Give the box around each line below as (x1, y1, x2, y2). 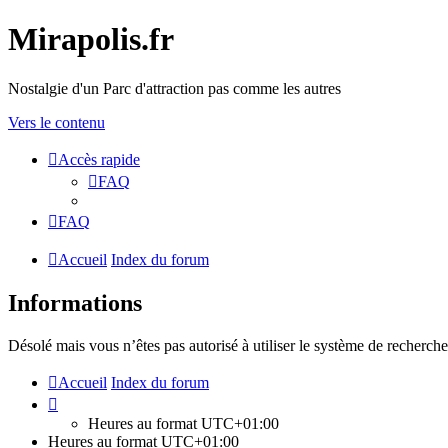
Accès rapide (58, 150, 140, 168)
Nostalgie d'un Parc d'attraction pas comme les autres (8, 79, 341, 97)
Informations (8, 289, 142, 316)
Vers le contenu (8, 113, 105, 131)
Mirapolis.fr (8, 21, 174, 58)
